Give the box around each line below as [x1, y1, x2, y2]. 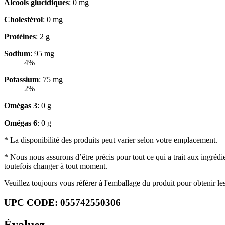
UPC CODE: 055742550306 [4, 197, 121, 208]
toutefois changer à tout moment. [4, 162, 107, 171]
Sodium [4, 49, 30, 58]
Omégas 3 [4, 101, 37, 110]
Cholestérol [4, 15, 43, 24]
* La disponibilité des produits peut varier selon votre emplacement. [4, 136, 217, 145]
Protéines [4, 32, 36, 41]
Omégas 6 [4, 119, 37, 128]
